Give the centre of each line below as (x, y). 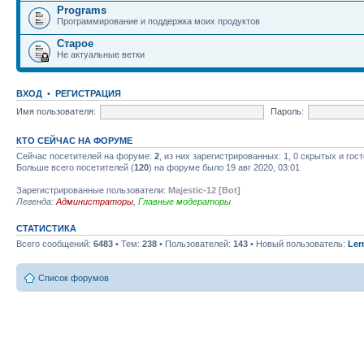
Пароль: (287, 111)
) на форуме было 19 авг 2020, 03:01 (224, 167)
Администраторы (95, 201)
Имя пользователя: (56, 111)
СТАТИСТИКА (46, 228)
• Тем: (128, 244)
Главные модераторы (184, 201)
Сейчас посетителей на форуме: (85, 156)
